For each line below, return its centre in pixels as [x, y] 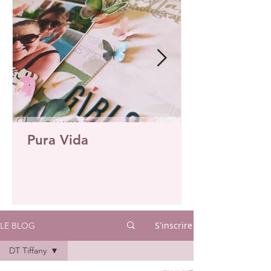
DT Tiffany [28, 250]
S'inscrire [174, 226]
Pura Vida [58, 140]
